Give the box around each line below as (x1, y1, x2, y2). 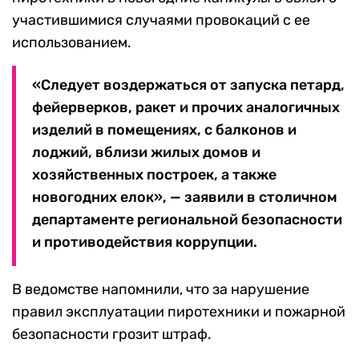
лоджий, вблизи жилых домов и (32, 143, 260, 162)
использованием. (12, 34, 131, 52)
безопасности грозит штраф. (12, 325, 212, 344)
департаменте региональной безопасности (32, 211, 342, 229)
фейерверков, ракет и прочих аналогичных (32, 99, 340, 117)
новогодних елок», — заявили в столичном (32, 188, 337, 207)
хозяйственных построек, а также (32, 166, 276, 184)
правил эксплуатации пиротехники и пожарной (12, 303, 345, 321)
